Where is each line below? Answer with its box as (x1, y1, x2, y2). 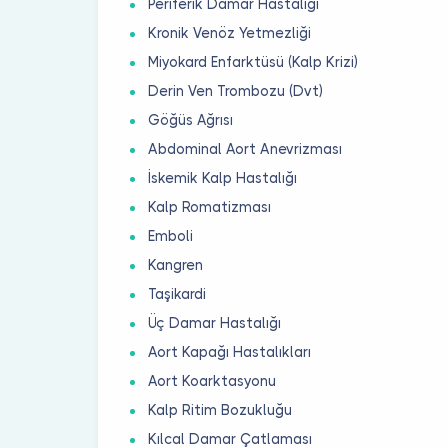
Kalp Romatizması (148, 198, 272, 215)
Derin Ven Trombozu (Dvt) (148, 82, 324, 99)
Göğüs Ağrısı (148, 111, 234, 128)
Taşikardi (148, 285, 207, 302)
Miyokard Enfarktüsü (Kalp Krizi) (148, 53, 359, 70)
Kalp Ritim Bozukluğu (148, 401, 293, 418)
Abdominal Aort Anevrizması (148, 140, 343, 157)
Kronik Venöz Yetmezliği (148, 24, 312, 41)
